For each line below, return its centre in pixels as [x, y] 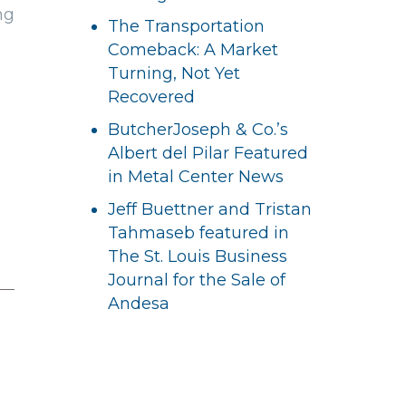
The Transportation [187, 26]
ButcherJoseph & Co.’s [198, 130]
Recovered [152, 97]
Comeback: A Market [193, 50]
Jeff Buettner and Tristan [210, 209]
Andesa [139, 304]
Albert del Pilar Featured [208, 153]
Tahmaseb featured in [199, 233]
